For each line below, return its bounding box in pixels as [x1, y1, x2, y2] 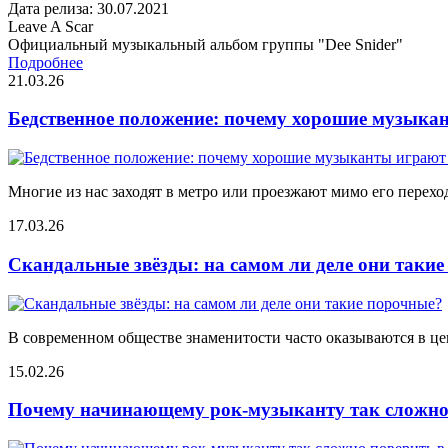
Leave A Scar [8, 17, 93, 35]
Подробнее [8, 53, 83, 71]
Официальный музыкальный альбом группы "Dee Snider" [8, 35, 403, 53]
